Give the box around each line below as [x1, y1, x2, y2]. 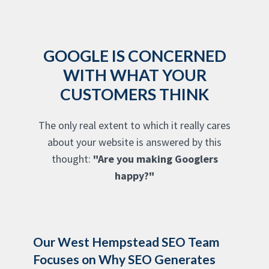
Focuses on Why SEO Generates [33, 251, 216, 267]
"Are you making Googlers [92, 151, 218, 166]
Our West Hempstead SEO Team [33, 234, 220, 249]
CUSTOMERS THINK [60, 84, 209, 104]
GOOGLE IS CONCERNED [43, 46, 226, 65]
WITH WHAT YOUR [62, 65, 207, 85]
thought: [51, 151, 93, 166]
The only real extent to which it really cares [38, 118, 231, 132]
